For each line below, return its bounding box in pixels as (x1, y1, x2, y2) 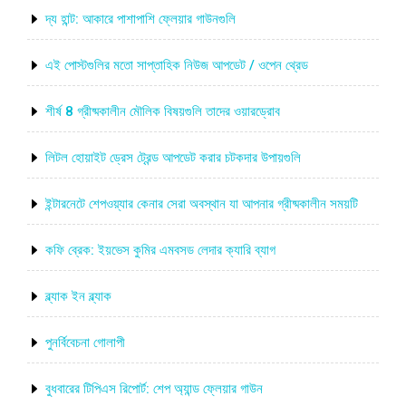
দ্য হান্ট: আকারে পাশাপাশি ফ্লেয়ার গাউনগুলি (45, 11, 236, 27)
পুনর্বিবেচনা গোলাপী (45, 334, 125, 351)
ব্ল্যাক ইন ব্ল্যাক (45, 288, 111, 304)
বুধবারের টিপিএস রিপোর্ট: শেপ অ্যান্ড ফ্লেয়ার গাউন (45, 381, 263, 397)
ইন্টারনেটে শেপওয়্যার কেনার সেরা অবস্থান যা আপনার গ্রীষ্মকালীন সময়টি (45, 196, 358, 212)
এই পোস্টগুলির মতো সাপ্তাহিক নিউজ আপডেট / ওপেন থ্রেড (45, 57, 308, 73)
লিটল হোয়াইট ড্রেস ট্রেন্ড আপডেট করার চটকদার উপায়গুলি (45, 150, 301, 166)
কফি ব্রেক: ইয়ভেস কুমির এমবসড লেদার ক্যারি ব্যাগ (45, 242, 275, 258)
